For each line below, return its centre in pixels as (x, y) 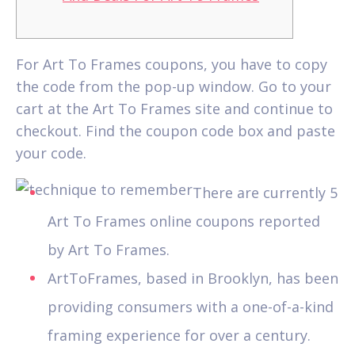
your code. (51, 153)
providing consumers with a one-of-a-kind (191, 306)
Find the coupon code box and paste (210, 130)
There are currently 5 (265, 192)
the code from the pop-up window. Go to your (174, 86)
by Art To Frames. (109, 249)
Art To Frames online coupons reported (184, 221)
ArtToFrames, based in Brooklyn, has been (193, 278)
